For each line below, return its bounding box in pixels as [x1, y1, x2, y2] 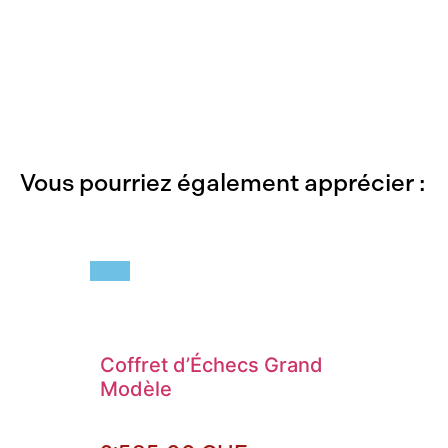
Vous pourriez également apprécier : [20, 168, 425, 198]
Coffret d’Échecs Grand [100, 353, 323, 378]
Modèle [100, 377, 172, 402]
